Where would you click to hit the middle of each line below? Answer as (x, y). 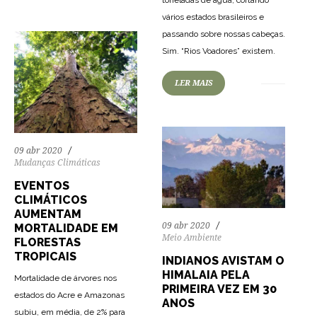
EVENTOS (42, 186)
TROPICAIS (45, 257)
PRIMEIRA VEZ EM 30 (219, 289)
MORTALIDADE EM (66, 229)
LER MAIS (194, 83)
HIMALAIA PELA (206, 275)
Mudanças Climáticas (57, 163)
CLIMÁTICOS (51, 200)
